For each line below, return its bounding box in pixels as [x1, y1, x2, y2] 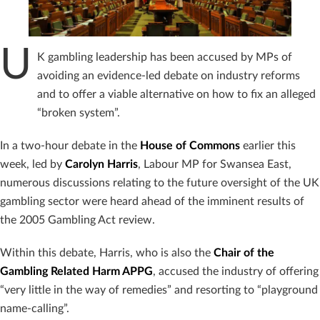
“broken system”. [37, 106, 123, 119]
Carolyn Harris [65, 158, 138, 170]
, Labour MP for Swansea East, [138, 158, 291, 170]
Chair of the [214, 246, 274, 259]
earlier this [240, 139, 296, 151]
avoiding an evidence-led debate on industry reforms [37, 69, 300, 81]
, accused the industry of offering [153, 265, 319, 277]
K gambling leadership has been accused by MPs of [37, 51, 292, 63]
